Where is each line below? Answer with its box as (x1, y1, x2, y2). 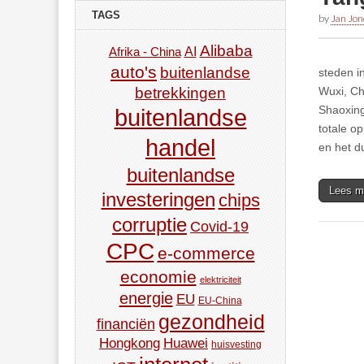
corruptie (112, 214, 187, 236)
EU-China (197, 295, 242, 307)
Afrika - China (108, 45, 181, 59)
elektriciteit (199, 275, 241, 285)
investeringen (101, 188, 215, 211)
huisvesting (211, 339, 262, 350)
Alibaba (199, 41, 253, 60)
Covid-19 (190, 219, 249, 236)
